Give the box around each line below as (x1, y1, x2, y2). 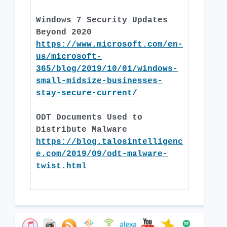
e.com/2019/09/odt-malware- (36, 149, 168, 159)
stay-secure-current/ (36, 89, 137, 98)
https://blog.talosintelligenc (36, 137, 183, 146)
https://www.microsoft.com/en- (36, 40, 183, 49)
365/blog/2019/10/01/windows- (36, 64, 178, 73)
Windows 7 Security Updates (36, 16, 168, 25)
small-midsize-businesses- (36, 77, 163, 86)
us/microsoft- (36, 52, 102, 61)
